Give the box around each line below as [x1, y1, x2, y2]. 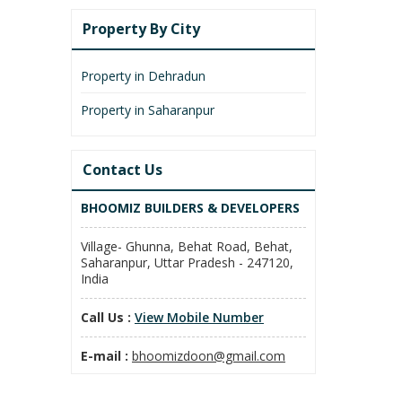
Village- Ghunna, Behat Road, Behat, [81, 237, 293, 255]
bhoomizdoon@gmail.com [132, 346, 285, 364]
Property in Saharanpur [81, 100, 214, 118]
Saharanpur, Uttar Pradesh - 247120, [81, 253, 293, 271]
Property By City [83, 18, 200, 39]
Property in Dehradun [81, 66, 205, 84]
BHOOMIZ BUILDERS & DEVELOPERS [81, 198, 300, 216]
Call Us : [81, 308, 131, 326]
